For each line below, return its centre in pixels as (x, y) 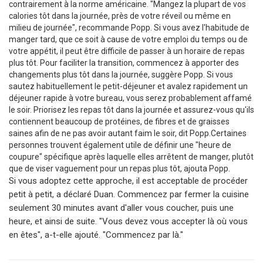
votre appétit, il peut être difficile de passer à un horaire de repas (127, 51)
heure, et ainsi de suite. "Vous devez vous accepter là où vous (128, 221)
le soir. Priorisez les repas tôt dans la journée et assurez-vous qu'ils (131, 109)
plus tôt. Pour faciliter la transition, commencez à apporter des (124, 63)
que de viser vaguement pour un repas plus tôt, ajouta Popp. (119, 168)
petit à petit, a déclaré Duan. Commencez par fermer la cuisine (129, 194)
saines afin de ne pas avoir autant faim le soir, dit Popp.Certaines (128, 133)
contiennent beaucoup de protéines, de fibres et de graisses (119, 121)
